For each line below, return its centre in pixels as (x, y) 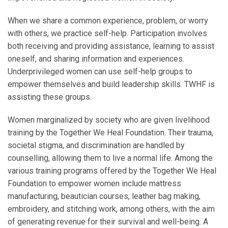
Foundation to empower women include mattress (94, 183)
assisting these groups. (50, 97)
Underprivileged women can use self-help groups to (100, 72)
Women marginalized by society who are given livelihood (109, 120)
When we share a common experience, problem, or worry (108, 21)
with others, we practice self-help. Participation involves (107, 33)
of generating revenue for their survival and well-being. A (108, 222)
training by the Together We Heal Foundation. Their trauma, (110, 133)
